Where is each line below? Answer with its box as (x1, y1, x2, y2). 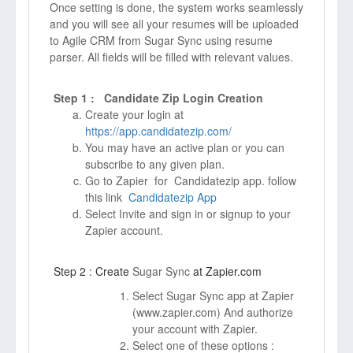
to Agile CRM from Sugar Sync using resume (50, 32, 273, 48)
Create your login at (85, 106, 184, 122)
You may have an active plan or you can (85, 139, 284, 155)
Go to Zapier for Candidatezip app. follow (85, 173, 296, 188)
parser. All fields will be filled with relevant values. (50, 49, 293, 65)
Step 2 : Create (54, 263, 132, 279)
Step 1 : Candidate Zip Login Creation (54, 90, 266, 106)
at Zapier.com (193, 263, 262, 279)
